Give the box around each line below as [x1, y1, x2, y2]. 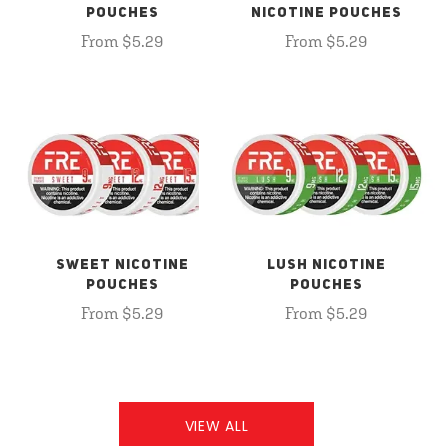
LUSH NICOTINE [266, 258, 386, 272]
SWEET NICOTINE [55, 258, 189, 272]
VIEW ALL [184, 416, 249, 436]
